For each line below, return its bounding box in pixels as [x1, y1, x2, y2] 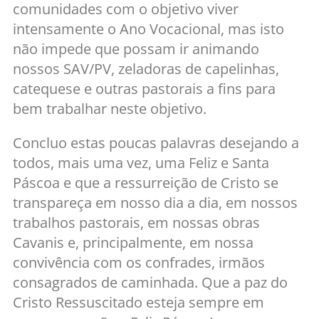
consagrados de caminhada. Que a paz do [13, 273, 288, 293]
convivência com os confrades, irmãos [13, 253, 265, 273]
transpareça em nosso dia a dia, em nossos [13, 193, 298, 213]
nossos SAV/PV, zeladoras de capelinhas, [13, 59, 279, 79]
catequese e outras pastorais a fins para [13, 79, 276, 99]
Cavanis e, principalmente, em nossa [13, 233, 253, 253]
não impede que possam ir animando [13, 39, 259, 59]
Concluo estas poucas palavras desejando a [13, 133, 299, 153]
